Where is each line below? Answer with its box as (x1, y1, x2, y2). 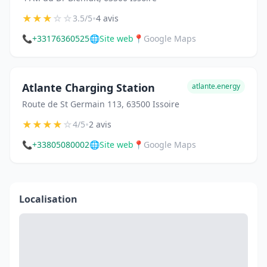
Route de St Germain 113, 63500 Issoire (22, 98, 179, 110)
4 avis (96, 13, 119, 24)
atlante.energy (192, 81, 240, 92)
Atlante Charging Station (22, 80, 155, 95)
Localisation (19, 193, 77, 206)
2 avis (89, 119, 111, 131)
